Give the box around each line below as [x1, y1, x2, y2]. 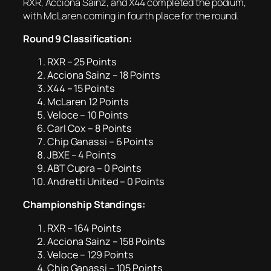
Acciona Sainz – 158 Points [47, 234, 166, 248]
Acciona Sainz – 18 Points [47, 68, 160, 82]
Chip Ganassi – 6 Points [47, 135, 154, 148]
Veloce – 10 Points [47, 108, 129, 122]
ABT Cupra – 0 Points [47, 162, 142, 175]
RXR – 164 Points [47, 221, 122, 235]
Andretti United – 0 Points [47, 175, 165, 188]
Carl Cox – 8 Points [47, 122, 132, 135]
